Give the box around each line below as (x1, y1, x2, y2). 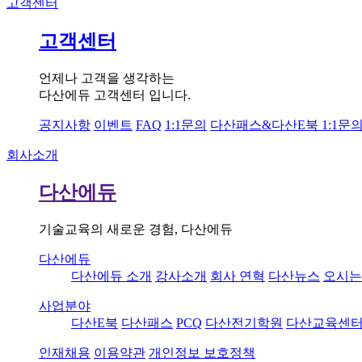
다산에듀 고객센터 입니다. (39, 87, 191, 102)
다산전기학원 (205, 316, 283, 330)
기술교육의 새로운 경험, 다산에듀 (39, 222, 233, 237)
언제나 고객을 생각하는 (39, 70, 175, 85)
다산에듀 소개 (71, 269, 152, 284)
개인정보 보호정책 (149, 346, 255, 360)
